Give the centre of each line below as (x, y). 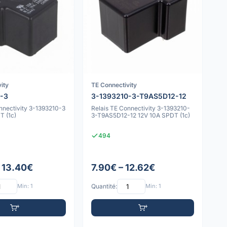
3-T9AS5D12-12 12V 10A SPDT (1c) (141, 115)
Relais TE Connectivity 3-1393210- (141, 108)
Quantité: (104, 186)
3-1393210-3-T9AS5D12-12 (139, 96)
